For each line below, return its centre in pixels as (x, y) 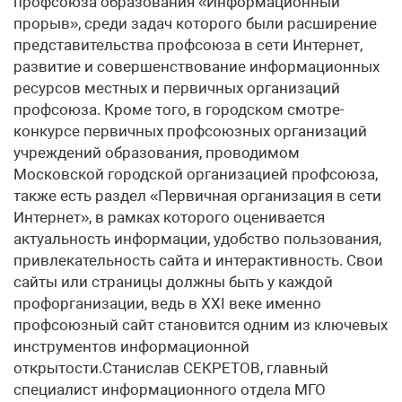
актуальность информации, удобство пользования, (197, 239)
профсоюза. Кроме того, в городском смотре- (179, 109)
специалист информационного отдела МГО (170, 389)
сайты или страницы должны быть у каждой (173, 282)
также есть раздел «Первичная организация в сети (197, 196)
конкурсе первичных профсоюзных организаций (190, 131)
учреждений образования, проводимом (157, 153)
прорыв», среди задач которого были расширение (195, 23)
